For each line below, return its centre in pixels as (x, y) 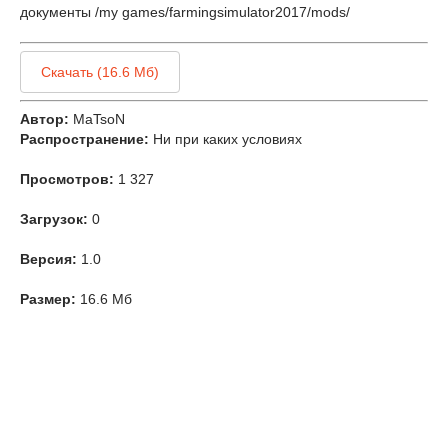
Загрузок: (54, 218)
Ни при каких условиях (227, 138)
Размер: (48, 298)
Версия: (48, 258)
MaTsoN (99, 118)
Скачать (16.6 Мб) (100, 71)
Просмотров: (67, 178)
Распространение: (84, 138)
